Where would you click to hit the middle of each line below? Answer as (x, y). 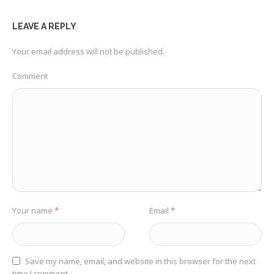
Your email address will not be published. (88, 51)
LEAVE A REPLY (44, 26)
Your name (33, 210)
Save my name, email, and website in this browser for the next (140, 261)
